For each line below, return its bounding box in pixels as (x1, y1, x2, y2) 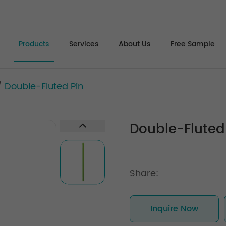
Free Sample (171, 38, 215, 50)
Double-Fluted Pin (5, 79, 83, 94)
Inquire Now (150, 202, 198, 215)
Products (19, 38, 49, 50)
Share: (129, 166, 158, 181)
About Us (119, 38, 150, 50)
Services (69, 38, 98, 50)
